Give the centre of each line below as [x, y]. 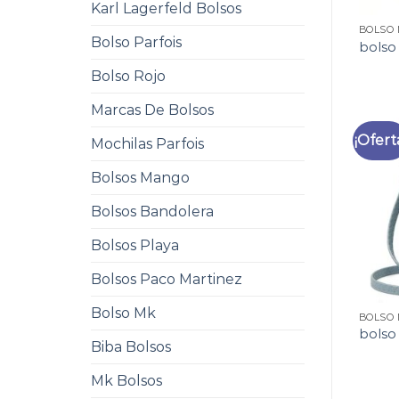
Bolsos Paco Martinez [167, 279]
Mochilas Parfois [147, 144]
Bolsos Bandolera [152, 212]
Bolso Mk [123, 313]
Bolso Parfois [136, 42]
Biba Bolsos [131, 347]
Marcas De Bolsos [152, 110]
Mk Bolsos [126, 381]
